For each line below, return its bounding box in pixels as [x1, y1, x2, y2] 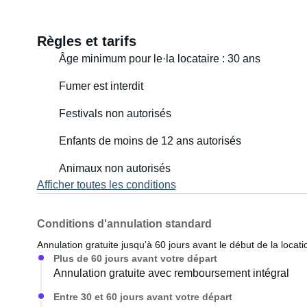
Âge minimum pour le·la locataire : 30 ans [58, 53, 260, 64]
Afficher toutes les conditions [36, 179, 176, 191]
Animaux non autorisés [58, 162, 171, 174]
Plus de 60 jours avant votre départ [53, 253, 217, 264]
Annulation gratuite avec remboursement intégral [53, 267, 289, 279]
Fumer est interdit [58, 80, 143, 92]
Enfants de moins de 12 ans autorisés [58, 135, 241, 147]
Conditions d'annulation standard [36, 218, 212, 230]
